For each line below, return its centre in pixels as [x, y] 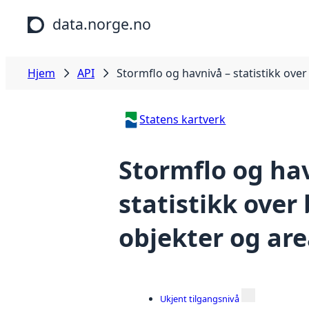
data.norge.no [102, 24]
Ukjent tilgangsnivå [200, 299]
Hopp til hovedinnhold [64, 13]
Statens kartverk [183, 119]
